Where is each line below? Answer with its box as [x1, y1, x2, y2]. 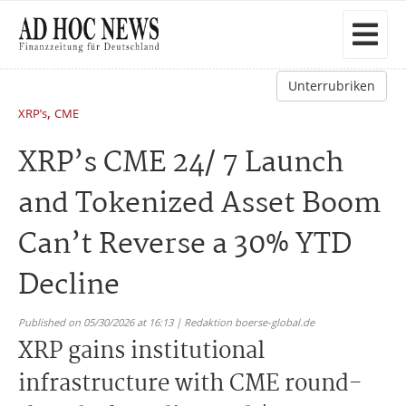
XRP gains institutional [18, 333, 265, 370]
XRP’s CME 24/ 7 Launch [18, 140, 344, 187]
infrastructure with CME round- [18, 366, 362, 402]
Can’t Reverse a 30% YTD [18, 222, 352, 268]
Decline [18, 263, 120, 309]
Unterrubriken [288, 77, 375, 94]
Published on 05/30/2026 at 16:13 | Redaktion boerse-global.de [18, 315, 314, 329]
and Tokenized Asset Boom [18, 181, 381, 227]
